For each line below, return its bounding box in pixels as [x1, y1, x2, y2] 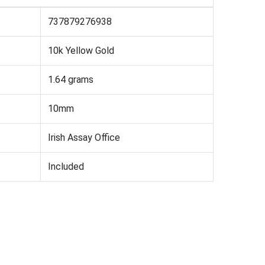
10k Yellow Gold [48, 44, 114, 56]
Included [48, 160, 84, 172]
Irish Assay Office [48, 131, 120, 143]
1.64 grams [48, 73, 93, 85]
